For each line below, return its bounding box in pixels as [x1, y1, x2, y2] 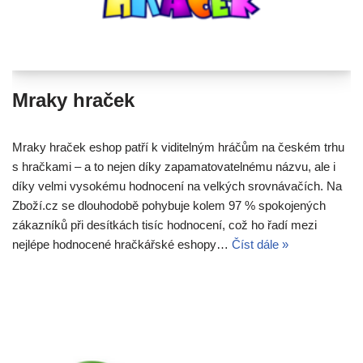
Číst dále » [232, 237, 288, 252]
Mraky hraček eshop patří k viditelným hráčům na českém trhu [12, 140, 344, 155]
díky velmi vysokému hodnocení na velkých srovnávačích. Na [12, 179, 342, 194]
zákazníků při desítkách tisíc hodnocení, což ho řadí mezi [12, 218, 317, 233]
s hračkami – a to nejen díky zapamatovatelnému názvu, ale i [12, 160, 335, 174]
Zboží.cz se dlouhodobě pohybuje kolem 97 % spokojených [12, 199, 326, 213]
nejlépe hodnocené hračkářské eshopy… [12, 237, 232, 252]
